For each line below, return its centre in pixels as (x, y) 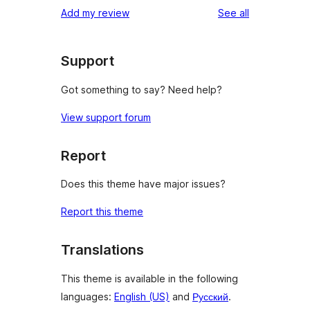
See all (234, 13)
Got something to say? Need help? (142, 89)
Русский (210, 296)
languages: (88, 296)
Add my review (95, 13)
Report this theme (102, 212)
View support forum (106, 117)
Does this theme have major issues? (143, 184)
